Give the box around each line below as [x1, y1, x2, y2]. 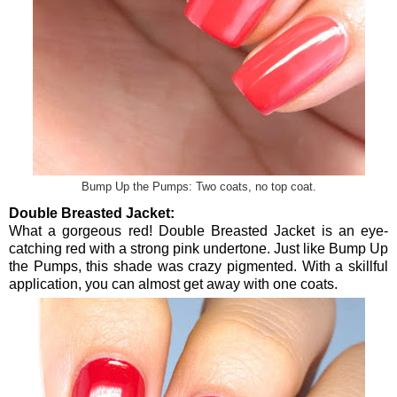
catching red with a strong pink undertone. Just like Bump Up [9, 241, 388, 257]
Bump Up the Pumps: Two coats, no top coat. [81, 180, 316, 193]
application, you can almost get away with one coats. [9, 276, 338, 292]
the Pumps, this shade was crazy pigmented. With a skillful [9, 259, 388, 275]
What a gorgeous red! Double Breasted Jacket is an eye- [9, 223, 388, 239]
